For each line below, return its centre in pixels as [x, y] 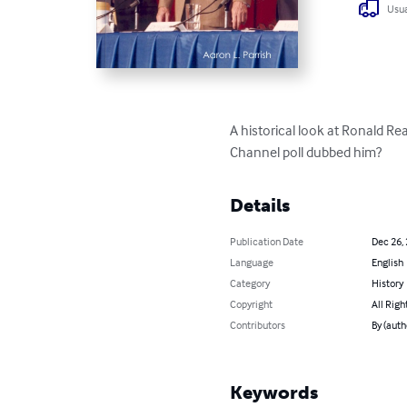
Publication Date [267, 241]
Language [252, 262]
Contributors [258, 324]
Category [250, 283]
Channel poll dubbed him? [306, 151]
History [387, 283]
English [387, 262]
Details [260, 205]
